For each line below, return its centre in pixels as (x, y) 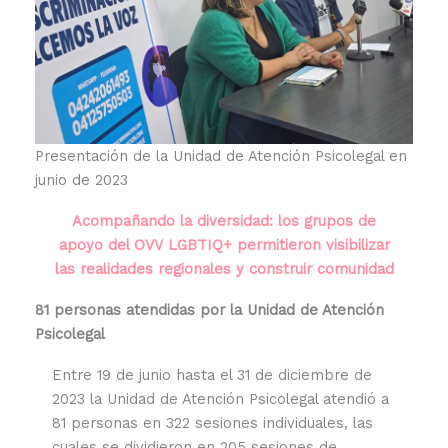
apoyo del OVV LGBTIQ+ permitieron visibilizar (224, 245)
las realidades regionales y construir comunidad (224, 269)
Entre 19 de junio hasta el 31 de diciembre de (211, 375)
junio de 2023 (81, 180)
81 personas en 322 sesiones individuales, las (212, 423)
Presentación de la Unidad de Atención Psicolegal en (220, 156)
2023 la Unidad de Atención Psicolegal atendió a (220, 399)
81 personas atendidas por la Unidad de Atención (209, 310)
